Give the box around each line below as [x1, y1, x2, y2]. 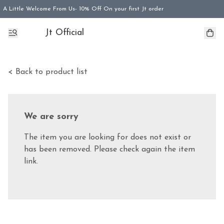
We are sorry [24, 112, 78, 121]
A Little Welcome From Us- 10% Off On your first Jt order [3, 6, 163, 12]
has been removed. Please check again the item [24, 145, 195, 153]
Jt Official [45, 28, 84, 37]
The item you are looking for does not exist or [24, 133, 191, 141]
